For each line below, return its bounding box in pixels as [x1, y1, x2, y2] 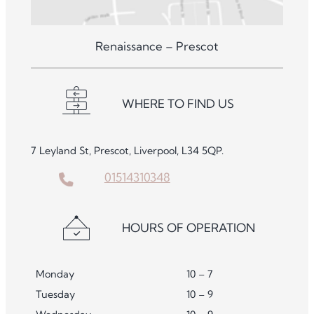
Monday [36, 267, 75, 280]
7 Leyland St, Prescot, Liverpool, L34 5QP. [30, 144, 224, 157]
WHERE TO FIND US [121, 95, 234, 111]
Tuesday [36, 287, 76, 301]
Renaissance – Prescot [95, 38, 219, 53]
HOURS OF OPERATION [121, 219, 255, 235]
